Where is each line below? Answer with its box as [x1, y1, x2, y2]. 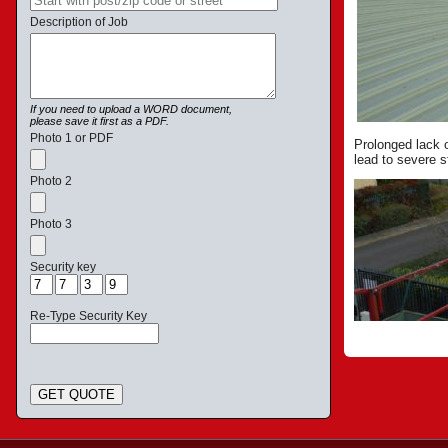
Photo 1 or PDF [30, 131, 113, 145]
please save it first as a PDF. [30, 115, 169, 127]
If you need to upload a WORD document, [30, 103, 232, 115]
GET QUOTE [38, 387, 115, 402]
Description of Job [30, 15, 128, 29]
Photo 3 [30, 217, 72, 231]
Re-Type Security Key [30, 309, 147, 323]
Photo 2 [30, 174, 72, 188]
